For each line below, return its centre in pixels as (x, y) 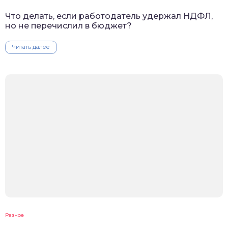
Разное (15, 215)
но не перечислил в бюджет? (68, 26)
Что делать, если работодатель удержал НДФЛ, (109, 16)
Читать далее (31, 47)
